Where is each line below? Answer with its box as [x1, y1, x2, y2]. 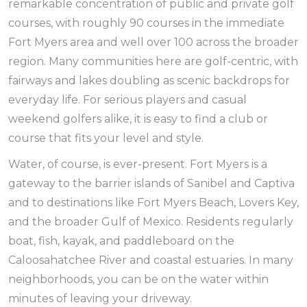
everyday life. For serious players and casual [8, 93, 247, 106]
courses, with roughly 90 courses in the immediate [8, 16, 284, 29]
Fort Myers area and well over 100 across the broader [8, 36, 299, 49]
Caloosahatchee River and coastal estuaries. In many [8, 254, 293, 267]
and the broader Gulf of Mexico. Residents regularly [8, 215, 293, 228]
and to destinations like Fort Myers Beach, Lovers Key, [8, 196, 299, 209]
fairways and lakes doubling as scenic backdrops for [8, 74, 290, 87]
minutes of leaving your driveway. [8, 292, 192, 305]
